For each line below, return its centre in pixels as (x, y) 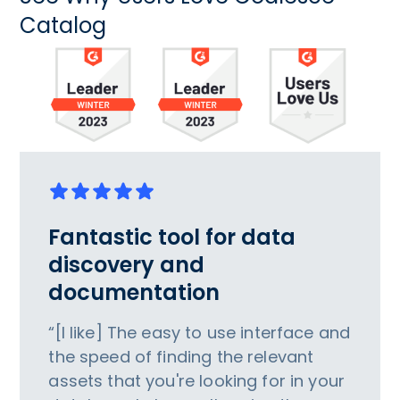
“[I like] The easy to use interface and (200, 333)
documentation (134, 293)
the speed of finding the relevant (181, 357)
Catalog (63, 25)
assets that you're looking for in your (197, 381)
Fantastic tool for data (172, 237)
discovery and (127, 265)
